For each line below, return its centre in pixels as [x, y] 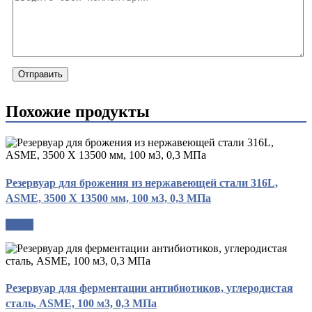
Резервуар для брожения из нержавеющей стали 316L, [142, 182]
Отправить [40, 75]
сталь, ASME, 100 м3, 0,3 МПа [81, 304]
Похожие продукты [78, 112]
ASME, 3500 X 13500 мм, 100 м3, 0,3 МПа [108, 198]
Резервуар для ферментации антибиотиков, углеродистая [149, 288]
